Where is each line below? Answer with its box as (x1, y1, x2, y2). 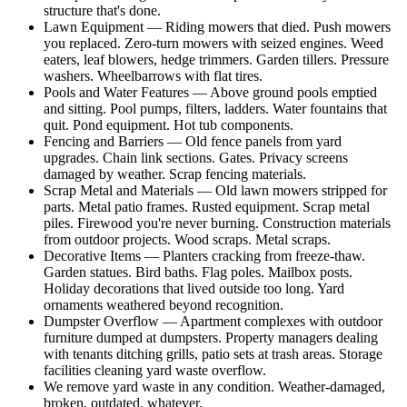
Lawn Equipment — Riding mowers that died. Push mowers (44, 19, 391, 35)
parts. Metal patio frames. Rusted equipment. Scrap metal (44, 199, 370, 215)
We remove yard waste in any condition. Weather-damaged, (44, 379, 385, 395)
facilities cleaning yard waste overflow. (44, 362, 266, 379)
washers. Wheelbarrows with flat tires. (44, 68, 263, 84)
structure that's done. (44, 3, 161, 19)
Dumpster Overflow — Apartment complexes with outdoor (44, 313, 382, 330)
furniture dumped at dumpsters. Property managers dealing (44, 330, 378, 346)
